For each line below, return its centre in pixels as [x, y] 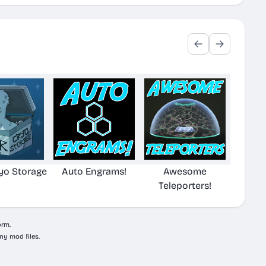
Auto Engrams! [94, 171]
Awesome [185, 171]
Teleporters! [185, 186]
